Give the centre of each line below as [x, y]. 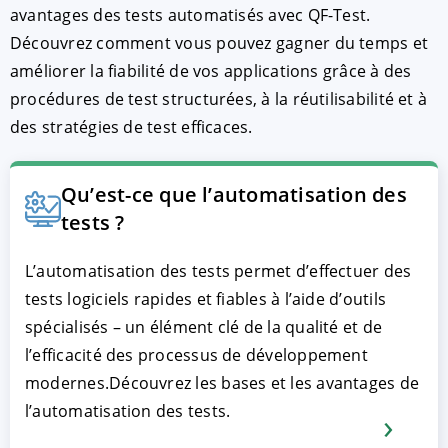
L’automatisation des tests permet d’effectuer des [218, 270]
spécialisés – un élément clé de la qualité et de [204, 326]
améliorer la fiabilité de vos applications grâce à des [211, 70]
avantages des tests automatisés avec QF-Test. [190, 14]
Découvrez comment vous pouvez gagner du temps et [219, 42]
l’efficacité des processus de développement [196, 354]
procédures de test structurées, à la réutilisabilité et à [219, 98]
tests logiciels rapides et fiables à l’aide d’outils [205, 298]
